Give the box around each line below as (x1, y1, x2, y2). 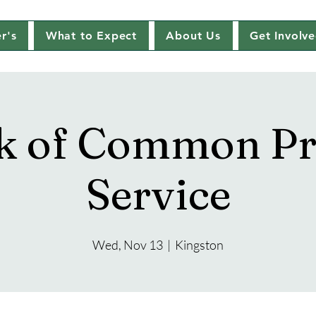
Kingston (175, 237, 224, 253)
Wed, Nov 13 (92, 237, 163, 253)
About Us (166, 29, 221, 42)
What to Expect (45, 29, 137, 42)
